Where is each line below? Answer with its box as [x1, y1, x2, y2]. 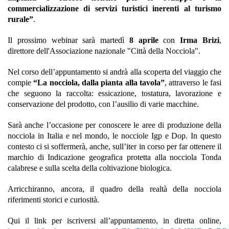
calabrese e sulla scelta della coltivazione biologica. [8, 164, 172, 172]
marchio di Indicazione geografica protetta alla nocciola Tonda [8, 153, 221, 162]
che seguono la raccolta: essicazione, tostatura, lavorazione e [8, 89, 221, 98]
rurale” [8, 15, 33, 24]
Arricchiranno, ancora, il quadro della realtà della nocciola [8, 185, 221, 193]
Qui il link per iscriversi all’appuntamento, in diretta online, [8, 216, 221, 225]
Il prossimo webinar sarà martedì [8, 36, 129, 44]
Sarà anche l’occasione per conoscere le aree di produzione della [8, 121, 221, 129]
